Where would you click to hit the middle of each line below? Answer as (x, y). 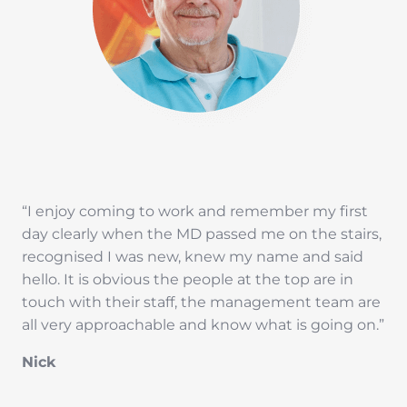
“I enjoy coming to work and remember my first (195, 212)
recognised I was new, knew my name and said (193, 257)
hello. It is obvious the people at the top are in (188, 280)
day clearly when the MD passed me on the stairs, (202, 234)
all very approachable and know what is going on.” (203, 325)
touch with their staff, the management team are (201, 303)
